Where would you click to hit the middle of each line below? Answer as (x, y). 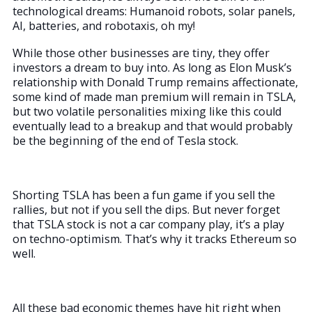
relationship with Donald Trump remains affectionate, (155, 82)
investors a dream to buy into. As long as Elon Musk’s (152, 67)
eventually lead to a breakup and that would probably (153, 126)
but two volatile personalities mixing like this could (147, 111)
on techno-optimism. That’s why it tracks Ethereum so (155, 239)
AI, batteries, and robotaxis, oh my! (104, 25)
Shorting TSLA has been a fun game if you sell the (144, 195)
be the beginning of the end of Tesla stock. (125, 140)
